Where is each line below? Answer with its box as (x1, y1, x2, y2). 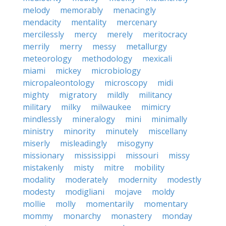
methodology (82, 53, 132, 64)
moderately (65, 174, 108, 185)
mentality (71, 17, 106, 28)
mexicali (142, 53, 172, 64)
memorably (60, 5, 103, 16)
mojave (115, 186, 142, 197)
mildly (107, 89, 129, 100)
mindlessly (23, 114, 62, 125)
